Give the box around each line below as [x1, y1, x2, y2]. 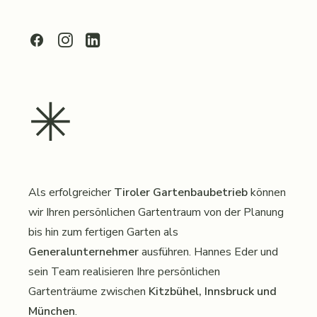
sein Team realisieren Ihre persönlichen [28, 264, 220, 279]
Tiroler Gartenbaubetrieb [114, 185, 248, 200]
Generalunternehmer [28, 244, 139, 260]
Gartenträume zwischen [28, 284, 149, 299]
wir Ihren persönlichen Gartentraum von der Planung [28, 204, 284, 220]
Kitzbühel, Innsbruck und [149, 284, 277, 299]
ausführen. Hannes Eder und [139, 244, 278, 260]
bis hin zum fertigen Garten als [28, 224, 178, 240]
